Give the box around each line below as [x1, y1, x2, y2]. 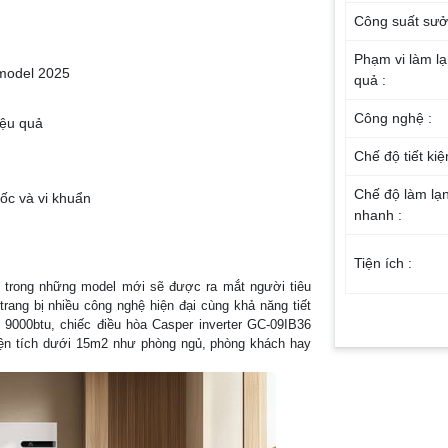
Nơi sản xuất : [354, 341, 443, 358]
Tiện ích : [354, 254, 413, 271]
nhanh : [354, 206, 403, 223]
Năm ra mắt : [354, 379, 438, 396]
